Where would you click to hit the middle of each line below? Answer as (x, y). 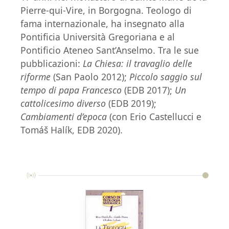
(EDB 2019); (131, 103)
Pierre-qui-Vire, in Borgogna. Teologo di (106, 10)
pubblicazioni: (52, 63)
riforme (36, 76)
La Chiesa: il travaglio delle (138, 63)
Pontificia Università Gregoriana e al (98, 37)
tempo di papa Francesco (71, 90)
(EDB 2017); (148, 90)
